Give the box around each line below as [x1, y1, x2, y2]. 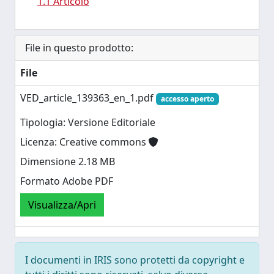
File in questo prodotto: [25, 41, 133, 54]
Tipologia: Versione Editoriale [20, 116, 155, 130]
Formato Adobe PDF [20, 174, 113, 188]
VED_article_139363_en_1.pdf [20, 91, 156, 105]
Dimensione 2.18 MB [20, 155, 115, 169]
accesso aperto [160, 94, 214, 104]
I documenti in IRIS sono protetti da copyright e [25, 253, 245, 267]
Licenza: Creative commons [20, 135, 149, 149]
